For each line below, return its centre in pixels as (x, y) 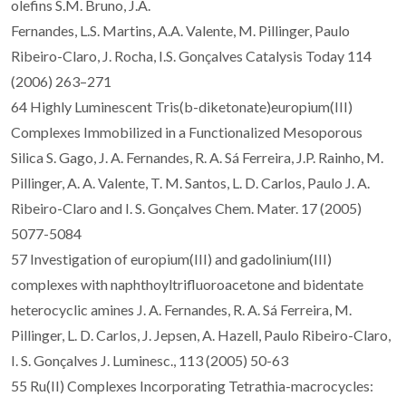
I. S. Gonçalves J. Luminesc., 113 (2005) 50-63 (150, 361)
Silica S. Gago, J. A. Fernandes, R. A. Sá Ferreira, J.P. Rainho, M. (197, 158)
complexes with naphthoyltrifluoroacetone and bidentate (187, 285)
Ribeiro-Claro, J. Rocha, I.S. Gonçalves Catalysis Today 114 (191, 56)
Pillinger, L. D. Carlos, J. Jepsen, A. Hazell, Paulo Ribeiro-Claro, (201, 335)
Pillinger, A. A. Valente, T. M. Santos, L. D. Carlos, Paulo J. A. (190, 183)
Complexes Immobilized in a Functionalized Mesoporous (187, 132)
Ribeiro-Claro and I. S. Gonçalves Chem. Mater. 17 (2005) (186, 208)
